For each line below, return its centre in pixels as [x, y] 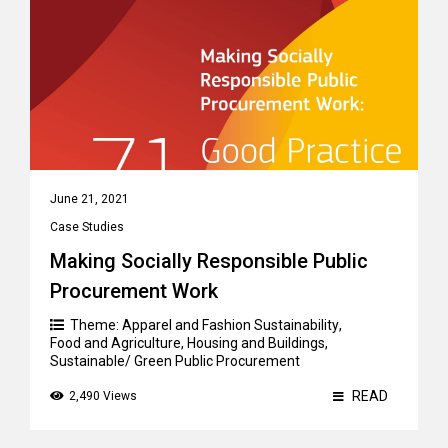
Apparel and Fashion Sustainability [230, 325]
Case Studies [87, 227]
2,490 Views [103, 396]
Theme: [96, 325]
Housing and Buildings [256, 343]
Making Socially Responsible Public [209, 261]
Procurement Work [134, 291]
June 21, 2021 [89, 199]
